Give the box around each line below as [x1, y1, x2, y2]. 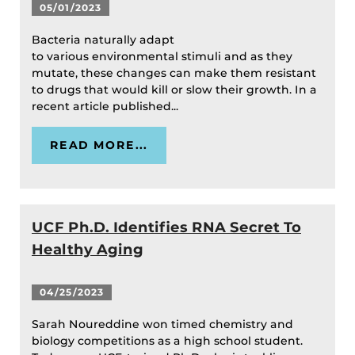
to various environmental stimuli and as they [32, 49, 292, 64]
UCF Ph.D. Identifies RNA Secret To [32, 218, 301, 237]
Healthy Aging [32, 240, 143, 259]
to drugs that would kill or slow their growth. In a [32, 82, 317, 97]
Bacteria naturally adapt [32, 32, 174, 48]
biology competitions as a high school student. [32, 334, 303, 349]
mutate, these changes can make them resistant [32, 66, 316, 81]
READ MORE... [50, 138, 148, 153]
